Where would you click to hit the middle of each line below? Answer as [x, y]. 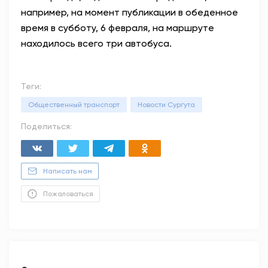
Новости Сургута [166, 105]
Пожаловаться [68, 194]
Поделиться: [46, 126]
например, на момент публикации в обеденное [130, 12]
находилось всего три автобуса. [96, 43]
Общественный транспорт [74, 105]
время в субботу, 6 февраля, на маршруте [118, 28]
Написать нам [68, 171]
